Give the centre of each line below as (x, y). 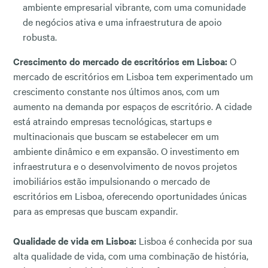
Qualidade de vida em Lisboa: (75, 240)
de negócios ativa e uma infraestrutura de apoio (122, 21)
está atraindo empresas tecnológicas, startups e (112, 121)
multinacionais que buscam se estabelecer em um (116, 135)
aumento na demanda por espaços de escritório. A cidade (133, 106)
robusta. (40, 36)
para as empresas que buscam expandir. (95, 210)
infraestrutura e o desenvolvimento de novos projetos (125, 165)
